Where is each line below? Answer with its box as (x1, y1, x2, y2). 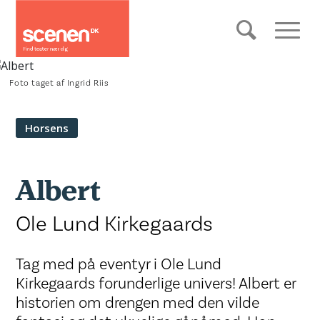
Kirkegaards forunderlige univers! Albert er (16, 274, 296, 294)
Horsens (25, 121, 69, 135)
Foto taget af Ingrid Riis (9, 78, 109, 89)
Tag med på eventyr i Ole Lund (16, 254, 222, 274)
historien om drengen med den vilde (16, 293, 260, 313)
